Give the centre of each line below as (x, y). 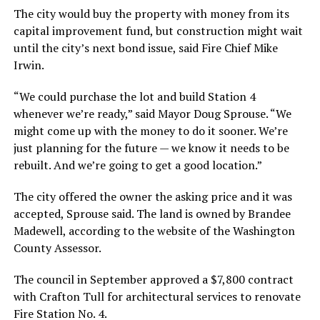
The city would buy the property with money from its (151, 13)
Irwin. (29, 65)
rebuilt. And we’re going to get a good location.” (137, 165)
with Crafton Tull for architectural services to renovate (157, 296)
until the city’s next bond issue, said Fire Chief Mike (145, 47)
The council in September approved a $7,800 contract (153, 279)
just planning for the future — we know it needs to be (151, 147)
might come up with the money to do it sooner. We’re (150, 130)
